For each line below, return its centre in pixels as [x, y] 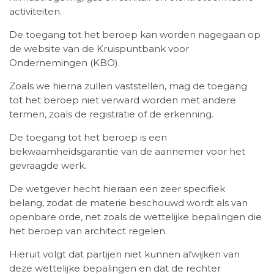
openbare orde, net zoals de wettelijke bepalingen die [135, 217]
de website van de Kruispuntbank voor [99, 49]
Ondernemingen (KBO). [65, 63]
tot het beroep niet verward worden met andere [123, 100]
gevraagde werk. [48, 166]
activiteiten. [35, 12]
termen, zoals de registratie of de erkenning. [111, 114]
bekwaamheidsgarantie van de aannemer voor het [127, 152]
